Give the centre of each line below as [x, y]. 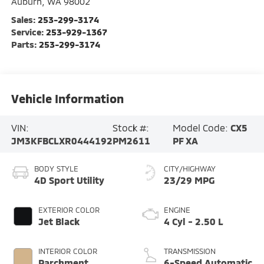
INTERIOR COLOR [67, 251]
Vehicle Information [67, 98]
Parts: [25, 44]
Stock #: [131, 127]
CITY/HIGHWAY [190, 169]
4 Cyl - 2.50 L [194, 222]
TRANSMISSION [190, 251]
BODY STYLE [56, 169]
